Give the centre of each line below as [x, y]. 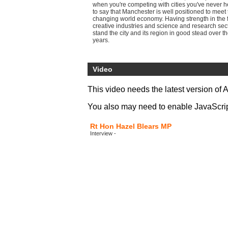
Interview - [103, 133]
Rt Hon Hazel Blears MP [131, 126]
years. [101, 40]
